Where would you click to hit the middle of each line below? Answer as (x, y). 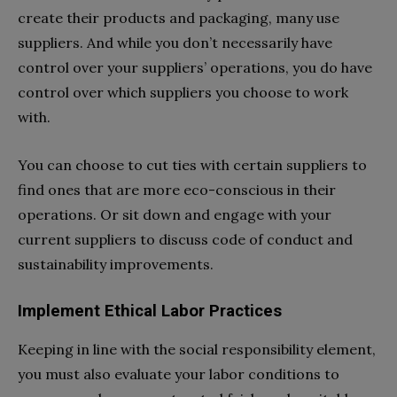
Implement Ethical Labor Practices (150, 311)
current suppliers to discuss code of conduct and (185, 239)
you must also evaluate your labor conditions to (179, 374)
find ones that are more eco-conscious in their (177, 189)
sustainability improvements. (117, 264)
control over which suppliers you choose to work (183, 92)
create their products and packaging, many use (179, 17)
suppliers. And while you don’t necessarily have (175, 42)
